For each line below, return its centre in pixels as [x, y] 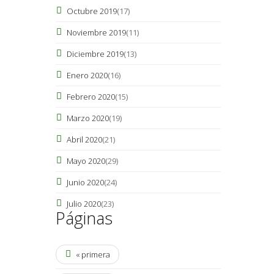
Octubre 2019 [91, 11]
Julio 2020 [83, 203]
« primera [93, 254]
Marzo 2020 [87, 118]
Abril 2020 [84, 139]
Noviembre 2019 [96, 32]
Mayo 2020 [86, 161]
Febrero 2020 [91, 96]
